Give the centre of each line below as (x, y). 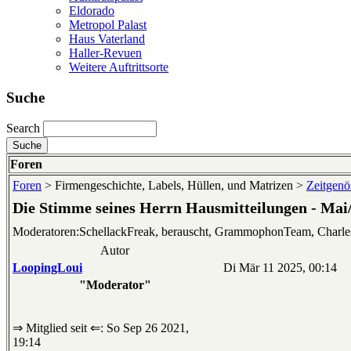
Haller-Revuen (105, 52)
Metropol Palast (108, 24)
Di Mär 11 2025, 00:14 (279, 268)
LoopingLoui (47, 268)
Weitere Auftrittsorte (119, 67)
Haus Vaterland (107, 38)
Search (23, 128)
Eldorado (92, 10)
